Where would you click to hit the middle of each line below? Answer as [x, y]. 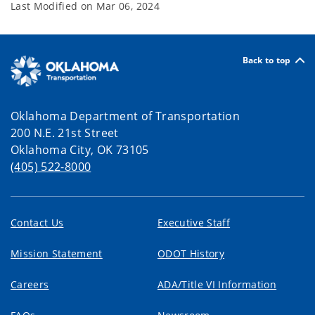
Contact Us [37, 222]
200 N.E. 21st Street [65, 133]
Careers [30, 284]
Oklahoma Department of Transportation [126, 116]
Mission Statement [57, 253]
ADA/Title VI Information [217, 284]
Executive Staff [194, 222]
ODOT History [191, 253]
